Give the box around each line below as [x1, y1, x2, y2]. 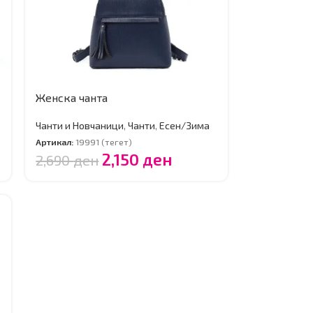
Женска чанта [36, 91, 108, 104]
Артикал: [36, 136, 76, 148]
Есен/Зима [159, 119, 210, 131]
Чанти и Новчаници [36, 119, 124, 131]
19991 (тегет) [75, 136, 133, 148]
